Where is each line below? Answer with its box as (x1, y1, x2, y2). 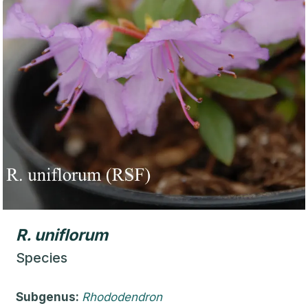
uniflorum (34, 225, 108, 245)
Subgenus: (16, 290, 82, 305)
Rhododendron (82, 290, 162, 305)
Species (16, 250, 67, 267)
